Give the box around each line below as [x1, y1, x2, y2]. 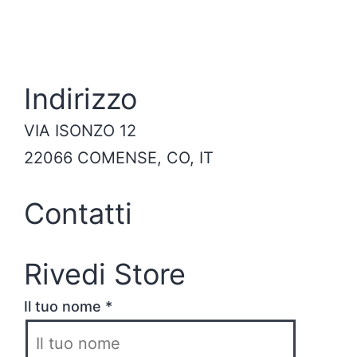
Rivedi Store [24, 257, 186, 292]
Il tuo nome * [24, 298, 112, 315]
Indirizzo [24, 81, 137, 116]
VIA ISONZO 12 [24, 121, 136, 140]
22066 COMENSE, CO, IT [24, 148, 214, 167]
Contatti [24, 196, 132, 231]
